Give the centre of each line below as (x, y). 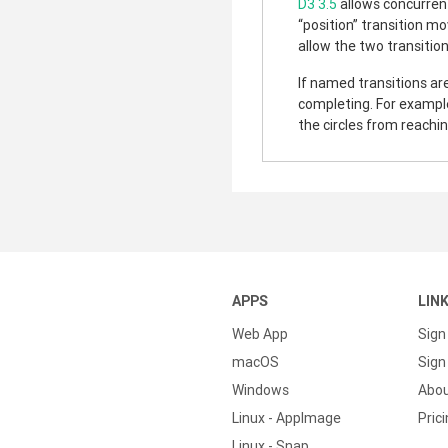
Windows (260, 390)
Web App (260, 334)
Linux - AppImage (286, 418)
